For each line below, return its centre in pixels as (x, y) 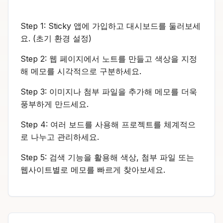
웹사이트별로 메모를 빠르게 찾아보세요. (93, 169)
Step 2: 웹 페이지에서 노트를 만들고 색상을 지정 (109, 58)
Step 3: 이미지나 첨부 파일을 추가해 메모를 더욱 (109, 91)
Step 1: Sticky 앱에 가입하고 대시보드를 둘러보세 (111, 26)
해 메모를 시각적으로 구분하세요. (81, 71)
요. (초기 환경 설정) (56, 38)
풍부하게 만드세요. (55, 104)
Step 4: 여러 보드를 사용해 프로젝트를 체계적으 (108, 124)
